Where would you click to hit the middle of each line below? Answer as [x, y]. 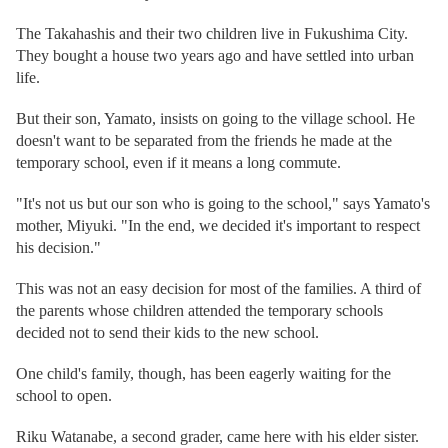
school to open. [64, 395]
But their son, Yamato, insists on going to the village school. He [215, 118]
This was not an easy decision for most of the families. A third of [218, 288]
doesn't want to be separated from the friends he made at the [204, 140]
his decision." [58, 247]
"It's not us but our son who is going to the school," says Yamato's [223, 203]
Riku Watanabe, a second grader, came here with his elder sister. [217, 436]
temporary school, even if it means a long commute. [178, 162]
